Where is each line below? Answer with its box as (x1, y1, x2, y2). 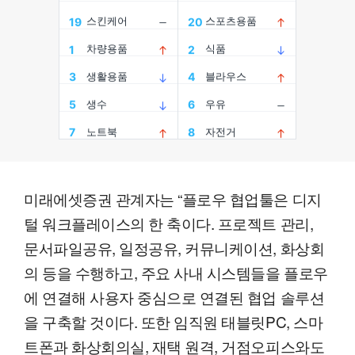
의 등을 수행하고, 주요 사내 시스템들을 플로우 (24, 261, 328, 284)
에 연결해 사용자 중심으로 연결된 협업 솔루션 (24, 286, 325, 308)
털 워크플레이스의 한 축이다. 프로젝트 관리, (24, 212, 314, 235)
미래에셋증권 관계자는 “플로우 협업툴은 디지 (24, 188, 322, 210)
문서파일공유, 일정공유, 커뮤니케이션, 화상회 (24, 237, 325, 259)
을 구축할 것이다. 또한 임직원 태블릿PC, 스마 (24, 311, 323, 333)
